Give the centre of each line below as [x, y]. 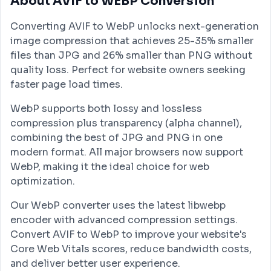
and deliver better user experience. [95, 263]
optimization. [43, 181]
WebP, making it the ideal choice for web [110, 167]
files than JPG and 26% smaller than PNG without [131, 55]
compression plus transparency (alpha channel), [126, 123]
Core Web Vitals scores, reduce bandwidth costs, [131, 249]
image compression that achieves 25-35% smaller [132, 41]
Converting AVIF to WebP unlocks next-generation [135, 26]
